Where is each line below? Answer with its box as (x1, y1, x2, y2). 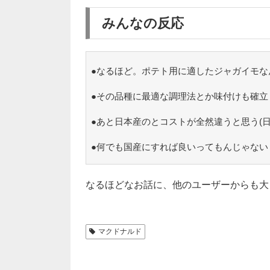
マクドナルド (98, 227, 142, 236)
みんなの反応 (102, 16, 184, 31)
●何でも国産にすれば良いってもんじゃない (90, 142, 268, 152)
